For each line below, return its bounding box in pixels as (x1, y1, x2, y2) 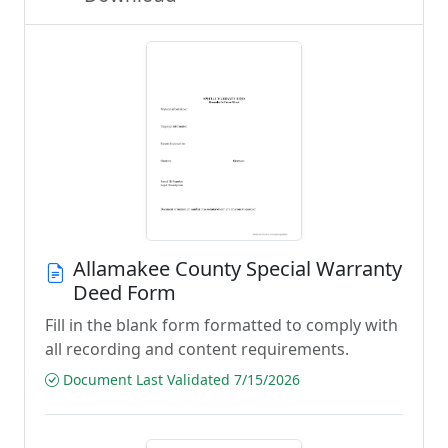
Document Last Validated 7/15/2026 (59, 370, 300, 389)
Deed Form (73, 279, 176, 306)
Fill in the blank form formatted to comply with (45, 314, 398, 336)
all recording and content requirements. (45, 338, 349, 360)
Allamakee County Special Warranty (73, 255, 402, 282)
